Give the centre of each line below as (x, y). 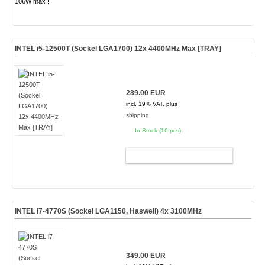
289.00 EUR (146, 93)
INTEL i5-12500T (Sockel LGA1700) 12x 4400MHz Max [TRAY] (118, 49)
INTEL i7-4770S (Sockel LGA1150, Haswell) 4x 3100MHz (108, 211)
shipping (137, 115)
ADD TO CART (174, 156)
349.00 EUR (146, 256)
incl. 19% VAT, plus (151, 104)
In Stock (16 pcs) (158, 130)
